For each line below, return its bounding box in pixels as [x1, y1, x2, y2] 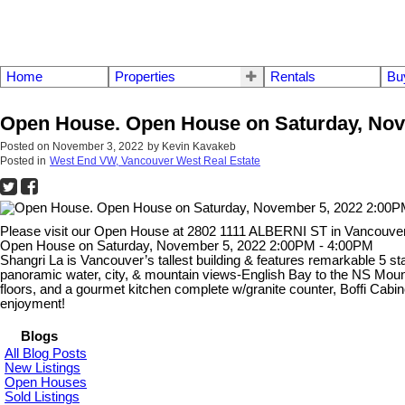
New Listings [5, 361, 80, 376]
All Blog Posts [5, 346, 87, 362]
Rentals [269, 70, 316, 85]
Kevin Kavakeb [162, 140, 236, 154]
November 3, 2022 [52, 140, 144, 154]
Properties [114, 70, 175, 85]
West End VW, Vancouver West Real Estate [50, 155, 260, 168]
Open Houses [5, 375, 87, 391]
